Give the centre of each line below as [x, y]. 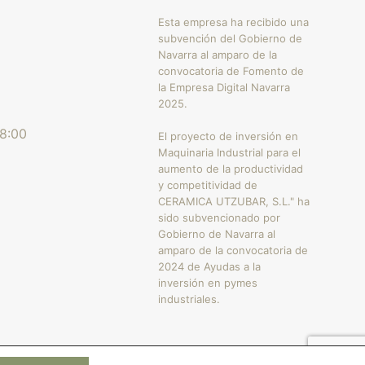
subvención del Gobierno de [231, 38]
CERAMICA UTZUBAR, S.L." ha [234, 201]
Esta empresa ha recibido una [234, 22]
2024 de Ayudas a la [210, 266]
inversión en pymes [208, 283]
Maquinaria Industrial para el [230, 152]
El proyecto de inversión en [229, 136]
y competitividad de [208, 185]
